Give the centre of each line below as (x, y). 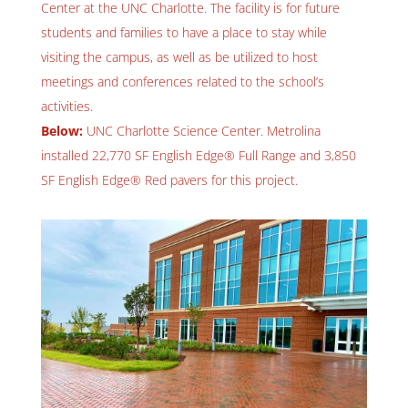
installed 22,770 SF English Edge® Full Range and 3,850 (198, 155)
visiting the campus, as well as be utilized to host (179, 56)
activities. (66, 106)
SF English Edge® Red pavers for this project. (169, 179)
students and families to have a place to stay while (184, 32)
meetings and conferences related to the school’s (182, 81)
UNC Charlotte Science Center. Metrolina (201, 130)
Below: (61, 130)
